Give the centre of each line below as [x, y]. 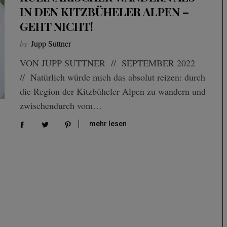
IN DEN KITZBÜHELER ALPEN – [104, 11]
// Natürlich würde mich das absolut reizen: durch [112, 77]
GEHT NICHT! [56, 26]
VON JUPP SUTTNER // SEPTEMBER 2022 [109, 63]
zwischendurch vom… [61, 105]
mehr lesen [108, 124]
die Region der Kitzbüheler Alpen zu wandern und [113, 91]
